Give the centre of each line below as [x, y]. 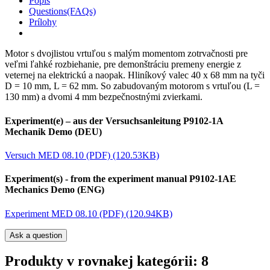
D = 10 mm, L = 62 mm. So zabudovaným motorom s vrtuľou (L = [132, 86]
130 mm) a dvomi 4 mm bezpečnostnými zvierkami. [104, 97]
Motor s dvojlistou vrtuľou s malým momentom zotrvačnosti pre [126, 54]
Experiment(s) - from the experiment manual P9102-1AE [121, 179]
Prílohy [43, 22]
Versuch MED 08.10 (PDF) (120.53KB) [82, 155]
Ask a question [36, 235]
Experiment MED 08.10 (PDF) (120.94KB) [89, 213]
